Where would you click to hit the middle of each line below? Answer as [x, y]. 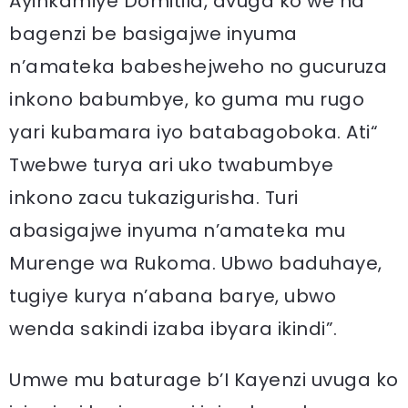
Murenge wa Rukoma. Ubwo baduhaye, [196, 263]
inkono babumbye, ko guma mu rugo [187, 99]
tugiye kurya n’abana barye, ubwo [173, 296]
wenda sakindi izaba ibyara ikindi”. [173, 328]
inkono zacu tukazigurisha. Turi [154, 197]
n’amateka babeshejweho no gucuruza [198, 66]
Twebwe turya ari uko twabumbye [171, 164]
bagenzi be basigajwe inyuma [153, 33]
